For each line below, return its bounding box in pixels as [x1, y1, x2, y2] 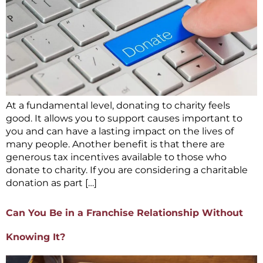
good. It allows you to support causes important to [6, 112, 242, 124]
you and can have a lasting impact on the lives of [6, 125, 234, 137]
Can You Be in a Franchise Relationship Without [6, 207, 243, 219]
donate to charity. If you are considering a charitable [6, 164, 248, 176]
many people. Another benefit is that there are [6, 138, 225, 150]
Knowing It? [6, 231, 65, 243]
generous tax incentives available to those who [6, 151, 227, 163]
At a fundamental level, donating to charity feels [6, 99, 230, 111]
